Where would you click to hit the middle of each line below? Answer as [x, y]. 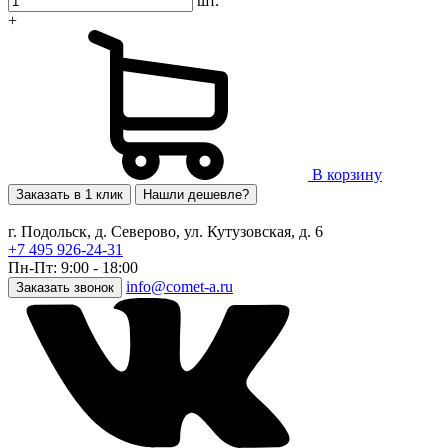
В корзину [347, 175]
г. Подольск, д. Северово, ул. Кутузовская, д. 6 [165, 232]
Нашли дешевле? [196, 195]
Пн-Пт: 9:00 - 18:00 [73, 268]
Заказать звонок [65, 288]
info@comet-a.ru [179, 287]
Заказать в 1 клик [69, 195]
